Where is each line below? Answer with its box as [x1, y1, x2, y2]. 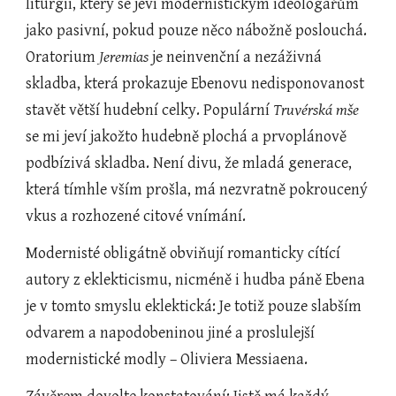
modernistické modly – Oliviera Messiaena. [26, 350, 308, 369]
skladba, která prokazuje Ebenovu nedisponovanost [26, 74, 365, 93]
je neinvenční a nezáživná [148, 48, 323, 66]
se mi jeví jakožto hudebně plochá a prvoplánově [26, 127, 347, 146]
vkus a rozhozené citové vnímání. [26, 207, 247, 225]
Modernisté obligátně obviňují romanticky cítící [26, 244, 341, 263]
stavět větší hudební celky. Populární [26, 101, 274, 119]
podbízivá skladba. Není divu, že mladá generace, [26, 154, 353, 172]
